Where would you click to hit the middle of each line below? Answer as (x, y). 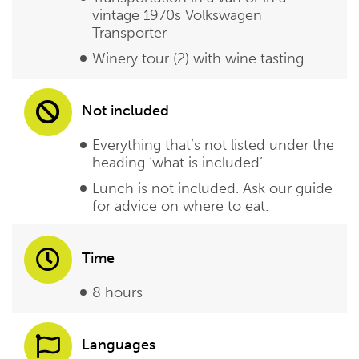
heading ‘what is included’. (179, 163)
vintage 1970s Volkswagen (177, 16)
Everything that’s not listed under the (213, 145)
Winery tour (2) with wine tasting (198, 59)
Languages (119, 345)
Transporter (129, 33)
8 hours (117, 293)
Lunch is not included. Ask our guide (212, 189)
